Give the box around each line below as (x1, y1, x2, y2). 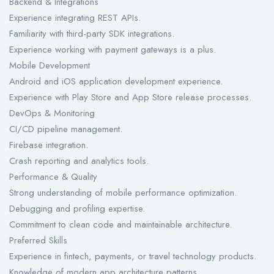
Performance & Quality (9, 170, 97, 184)
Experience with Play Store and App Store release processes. (9, 91, 251, 105)
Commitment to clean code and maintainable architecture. (9, 218, 232, 232)
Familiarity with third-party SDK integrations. (9, 27, 174, 41)
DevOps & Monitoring (9, 106, 95, 120)
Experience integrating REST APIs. (9, 11, 141, 25)
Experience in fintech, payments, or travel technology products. (9, 250, 256, 264)
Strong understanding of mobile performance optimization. (9, 186, 237, 200)
